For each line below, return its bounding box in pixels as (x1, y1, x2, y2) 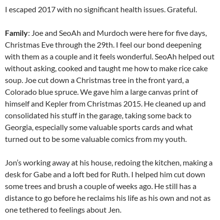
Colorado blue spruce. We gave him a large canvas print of (5, 86, 198, 96)
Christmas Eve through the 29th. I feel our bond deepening (5, 39, 201, 49)
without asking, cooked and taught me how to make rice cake (5, 63, 208, 73)
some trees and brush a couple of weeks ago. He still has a (5, 181, 196, 191)
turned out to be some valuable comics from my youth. (5, 134, 187, 143)
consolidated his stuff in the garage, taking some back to (5, 110, 192, 120)
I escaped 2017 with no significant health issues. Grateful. (5, 4, 197, 14)
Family (5, 27, 28, 37)
